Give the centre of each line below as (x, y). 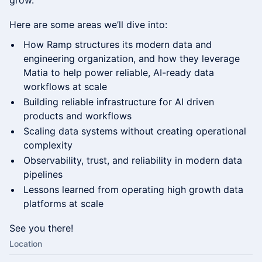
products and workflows (77, 116)
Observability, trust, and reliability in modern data (133, 160)
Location (26, 244)
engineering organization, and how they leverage (132, 58)
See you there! (41, 228)
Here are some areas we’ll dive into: (88, 25)
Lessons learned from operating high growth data (133, 189)
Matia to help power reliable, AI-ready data (119, 73)
